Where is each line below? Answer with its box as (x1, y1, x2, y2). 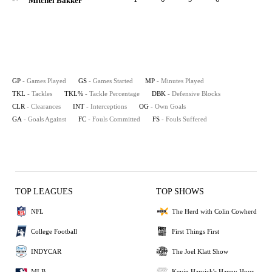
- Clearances (27, 103, 61, 110)
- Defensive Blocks (168, 90, 220, 97)
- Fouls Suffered (161, 115, 207, 123)
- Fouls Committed (88, 115, 140, 123)
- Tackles (27, 90, 52, 97)
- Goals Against (24, 115, 66, 123)
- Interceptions (86, 103, 127, 110)
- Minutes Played (157, 77, 204, 84)
